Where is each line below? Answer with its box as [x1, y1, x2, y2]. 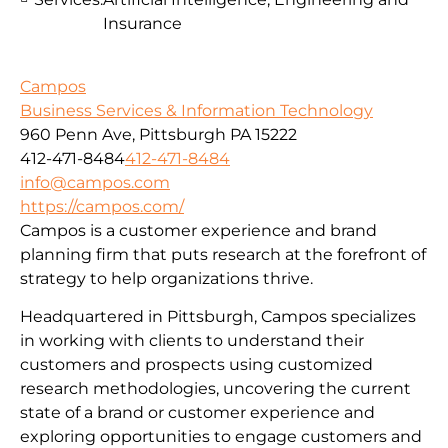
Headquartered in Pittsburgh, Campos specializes [20, 307, 416, 327]
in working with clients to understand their [20, 331, 364, 351]
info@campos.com [20, 172, 170, 192]
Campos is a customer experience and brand [20, 220, 377, 240]
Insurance [103, 14, 182, 34]
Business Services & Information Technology [20, 100, 373, 120]
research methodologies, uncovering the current [20, 379, 411, 399]
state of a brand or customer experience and [20, 403, 375, 423]
